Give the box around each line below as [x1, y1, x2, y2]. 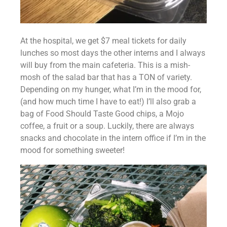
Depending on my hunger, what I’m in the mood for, [20, 85, 201, 95]
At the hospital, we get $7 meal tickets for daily [20, 36, 186, 46]
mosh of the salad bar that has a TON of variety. [20, 72, 192, 83]
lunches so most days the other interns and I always [20, 48, 205, 58]
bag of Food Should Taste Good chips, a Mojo [20, 109, 184, 119]
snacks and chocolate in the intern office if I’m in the [20, 133, 206, 143]
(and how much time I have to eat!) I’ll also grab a [20, 97, 196, 107]
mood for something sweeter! [20, 145, 125, 156]
